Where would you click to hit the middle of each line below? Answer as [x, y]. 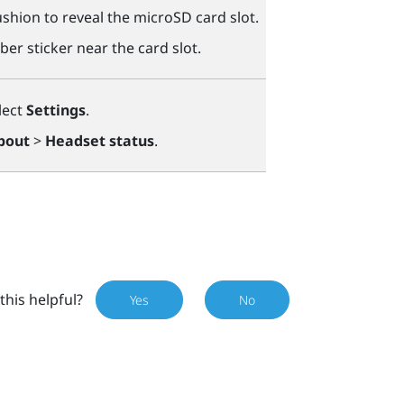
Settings [55, 110]
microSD [162, 17]
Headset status [99, 141]
